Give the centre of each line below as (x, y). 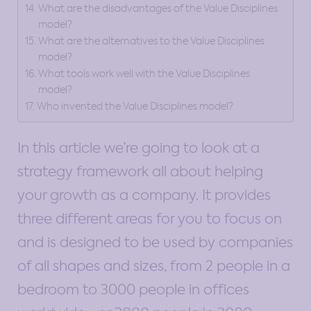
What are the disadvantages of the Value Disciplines (158, 8)
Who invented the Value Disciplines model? (135, 106)
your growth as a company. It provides (144, 195)
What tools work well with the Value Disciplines (144, 73)
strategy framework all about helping (140, 171)
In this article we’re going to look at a (138, 148)
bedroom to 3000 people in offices (133, 289)
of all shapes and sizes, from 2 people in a (154, 266)
